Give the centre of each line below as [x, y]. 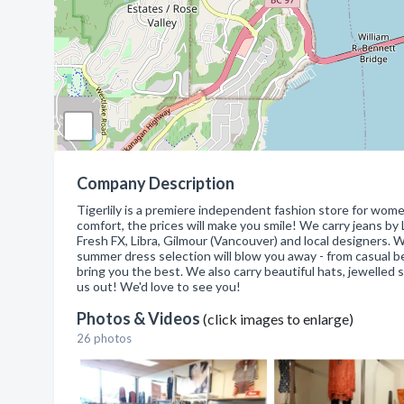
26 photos [104, 338]
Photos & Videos [140, 318]
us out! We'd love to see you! [159, 286]
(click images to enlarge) [278, 319]
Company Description [156, 183]
